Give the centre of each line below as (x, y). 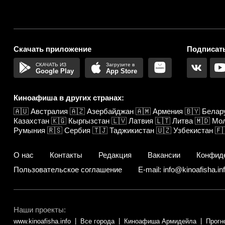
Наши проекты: (40, 209)
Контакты (66, 155)
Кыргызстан (89, 121)
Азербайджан (110, 111)
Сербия (77, 130)
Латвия (141, 121)
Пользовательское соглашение (68, 169)
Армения (168, 111)
